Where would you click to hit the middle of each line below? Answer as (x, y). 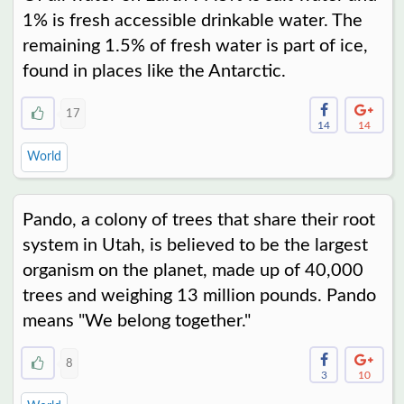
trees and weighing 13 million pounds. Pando (199, 296)
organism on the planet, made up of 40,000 (193, 271)
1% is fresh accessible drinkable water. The (192, 21)
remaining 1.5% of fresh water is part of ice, (195, 46)
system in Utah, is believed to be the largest (195, 246)
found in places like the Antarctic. (154, 72)
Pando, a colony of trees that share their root (198, 220)
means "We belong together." (136, 321)
